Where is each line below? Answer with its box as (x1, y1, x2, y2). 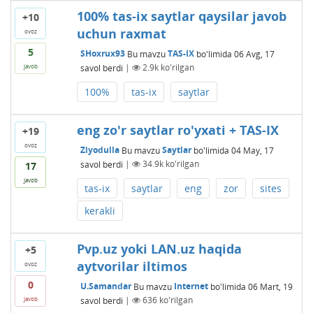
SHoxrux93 (80, 48, 125, 60)
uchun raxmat (76, 24, 166, 42)
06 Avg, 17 (233, 48, 275, 60)
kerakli (84, 203, 115, 217)
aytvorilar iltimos (76, 257, 187, 275)
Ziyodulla (80, 144, 119, 156)
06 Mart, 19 (247, 280, 293, 293)
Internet (173, 280, 208, 293)
